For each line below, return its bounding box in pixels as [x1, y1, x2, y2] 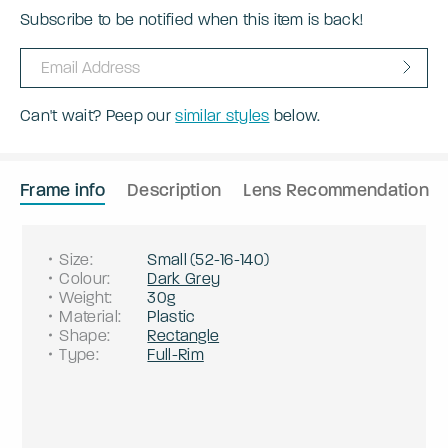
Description [127, 178, 222, 201]
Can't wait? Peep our [20, 105, 176, 125]
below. [269, 105, 321, 125]
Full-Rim [147, 344, 204, 364]
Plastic [147, 306, 196, 326]
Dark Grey [147, 268, 221, 288]
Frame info [20, 178, 105, 201]
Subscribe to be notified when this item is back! [20, 9, 364, 29]
